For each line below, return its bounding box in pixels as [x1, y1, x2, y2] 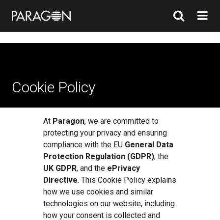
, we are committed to [84, 116, 159, 126]
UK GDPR [43, 164, 77, 173]
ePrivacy [105, 164, 140, 173]
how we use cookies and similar [43, 187, 153, 196]
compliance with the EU [43, 140, 125, 149]
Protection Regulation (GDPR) [43, 152, 154, 161]
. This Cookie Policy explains [78, 175, 176, 185]
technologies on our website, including [43, 199, 175, 208]
